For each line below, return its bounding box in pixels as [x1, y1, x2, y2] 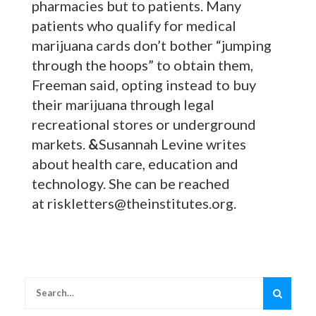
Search [25, 278, 56, 291]
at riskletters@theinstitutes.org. [32, 195, 236, 212]
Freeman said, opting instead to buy [32, 76, 256, 94]
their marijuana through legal [32, 96, 214, 114]
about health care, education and [32, 155, 238, 173]
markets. [32, 135, 88, 153]
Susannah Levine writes [99, 135, 246, 153]
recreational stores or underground [32, 116, 256, 133]
